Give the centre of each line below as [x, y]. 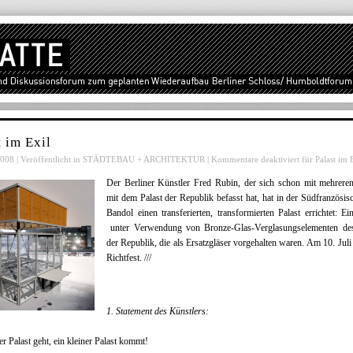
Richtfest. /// [130, 258]
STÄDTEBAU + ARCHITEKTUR [144, 160]
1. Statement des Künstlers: [158, 312]
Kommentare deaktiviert [255, 160]
